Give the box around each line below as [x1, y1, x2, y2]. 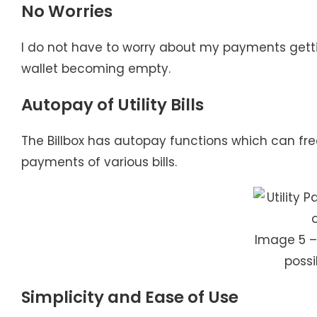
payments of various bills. [21, 153, 177, 171]
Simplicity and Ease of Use [21, 285, 238, 309]
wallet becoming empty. [21, 59, 171, 77]
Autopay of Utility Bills [21, 93, 204, 116]
